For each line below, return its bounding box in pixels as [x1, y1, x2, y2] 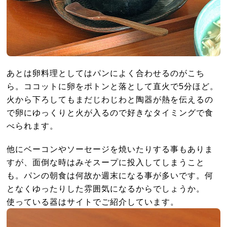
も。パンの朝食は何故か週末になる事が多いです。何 [7, 170, 214, 180]
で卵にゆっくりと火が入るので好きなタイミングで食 [7, 107, 214, 117]
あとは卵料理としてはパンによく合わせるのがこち [7, 68, 205, 78]
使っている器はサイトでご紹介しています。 [7, 197, 179, 206]
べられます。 [7, 121, 59, 130]
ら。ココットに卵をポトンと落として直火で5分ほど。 [7, 81, 219, 91]
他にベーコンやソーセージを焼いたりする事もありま [7, 144, 214, 154]
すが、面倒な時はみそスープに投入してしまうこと [7, 157, 205, 167]
